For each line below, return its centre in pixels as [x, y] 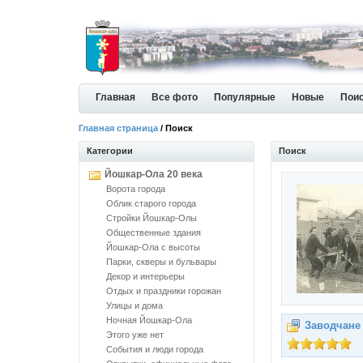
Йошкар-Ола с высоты [153, 247]
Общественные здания [154, 233]
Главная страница [118, 128]
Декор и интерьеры [145, 276]
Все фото [175, 97]
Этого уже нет [135, 335]
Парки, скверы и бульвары [161, 262]
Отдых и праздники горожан [164, 291]
